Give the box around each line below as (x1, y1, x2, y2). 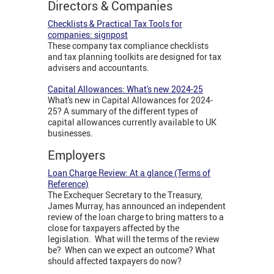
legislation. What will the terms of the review (48, 232, 220, 245)
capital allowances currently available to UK (48, 116, 217, 128)
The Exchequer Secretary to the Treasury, (48, 188, 202, 201)
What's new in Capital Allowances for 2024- (48, 94, 213, 106)
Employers (48, 146, 108, 163)
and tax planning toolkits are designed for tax (48, 50, 221, 62)
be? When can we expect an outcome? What (48, 243, 215, 256)
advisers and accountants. (48, 61, 151, 73)
